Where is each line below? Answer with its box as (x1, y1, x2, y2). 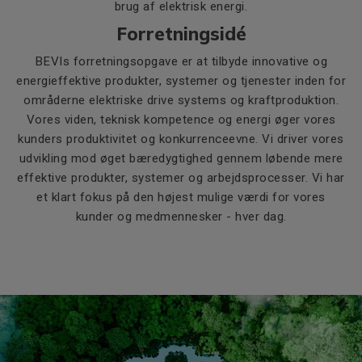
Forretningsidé (116, 22, 246, 46)
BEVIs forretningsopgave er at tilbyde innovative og (34, 54, 328, 69)
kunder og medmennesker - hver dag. (75, 209, 287, 225)
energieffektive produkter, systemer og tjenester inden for (16, 74, 346, 89)
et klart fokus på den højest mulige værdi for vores (36, 190, 326, 205)
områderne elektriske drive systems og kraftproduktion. (23, 93, 339, 108)
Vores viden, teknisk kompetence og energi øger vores (26, 112, 336, 128)
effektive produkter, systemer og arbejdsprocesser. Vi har (17, 170, 345, 186)
